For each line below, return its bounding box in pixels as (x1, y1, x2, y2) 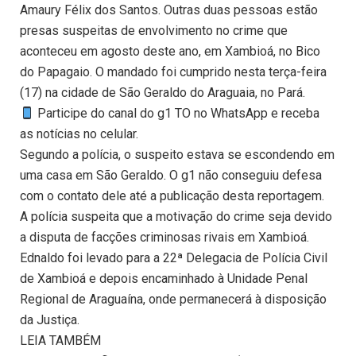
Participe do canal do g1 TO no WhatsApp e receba (34, 106, 320, 122)
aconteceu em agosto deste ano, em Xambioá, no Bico (20, 44, 320, 60)
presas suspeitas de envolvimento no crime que (20, 23, 288, 39)
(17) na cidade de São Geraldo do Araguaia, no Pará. (20, 85, 305, 101)
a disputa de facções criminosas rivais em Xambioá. (20, 230, 309, 246)
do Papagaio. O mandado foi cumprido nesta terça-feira (20, 64, 327, 80)
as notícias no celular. (20, 126, 138, 142)
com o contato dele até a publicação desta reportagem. (20, 188, 324, 204)
